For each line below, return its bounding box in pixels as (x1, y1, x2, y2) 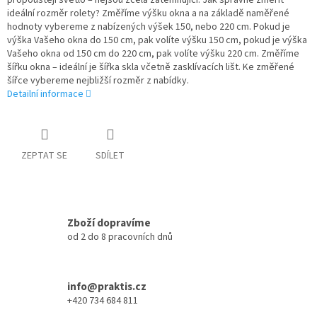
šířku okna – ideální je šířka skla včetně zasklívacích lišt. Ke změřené (7, 60, 294, 75)
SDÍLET (96, 149, 125, 163)
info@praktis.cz (67, 278, 146, 294)
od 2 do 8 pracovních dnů (67, 229, 173, 244)
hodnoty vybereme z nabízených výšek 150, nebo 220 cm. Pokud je (7, 20, 290, 35)
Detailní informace (7, 87, 83, 102)
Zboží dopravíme (67, 214, 151, 231)
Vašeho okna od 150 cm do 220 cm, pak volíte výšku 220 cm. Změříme (7, 47, 299, 62)
